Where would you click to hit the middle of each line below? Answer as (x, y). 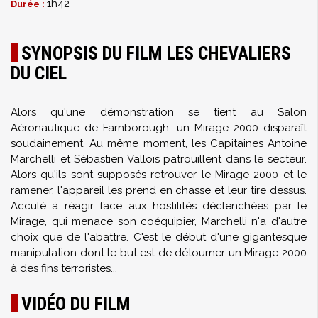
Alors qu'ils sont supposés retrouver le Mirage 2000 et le (159, 175)
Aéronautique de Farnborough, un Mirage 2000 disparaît (159, 128)
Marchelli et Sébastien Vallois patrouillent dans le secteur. (159, 159)
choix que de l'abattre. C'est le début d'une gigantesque (159, 237)
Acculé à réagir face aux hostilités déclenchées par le (159, 206)
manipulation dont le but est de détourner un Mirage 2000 (159, 253)
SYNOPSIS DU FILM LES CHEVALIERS (156, 53)
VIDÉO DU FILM (76, 304)
